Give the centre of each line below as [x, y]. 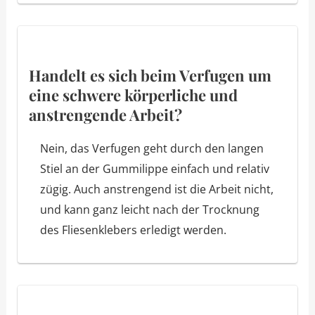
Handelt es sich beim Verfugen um [150, 75]
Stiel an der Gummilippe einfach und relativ [154, 168]
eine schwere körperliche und [133, 95]
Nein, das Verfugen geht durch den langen [152, 148]
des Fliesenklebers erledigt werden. [133, 230]
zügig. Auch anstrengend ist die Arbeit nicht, [156, 189]
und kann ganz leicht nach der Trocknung [149, 209]
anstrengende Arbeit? [105, 114]
